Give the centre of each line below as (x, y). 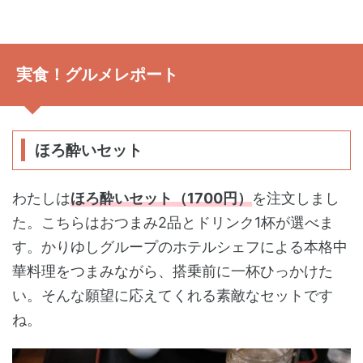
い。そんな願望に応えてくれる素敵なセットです (173, 295)
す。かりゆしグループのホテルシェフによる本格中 (180, 246)
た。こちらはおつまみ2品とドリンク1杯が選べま (173, 222)
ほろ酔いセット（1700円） (161, 198)
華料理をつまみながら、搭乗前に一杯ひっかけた (173, 271)
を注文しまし (296, 198)
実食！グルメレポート (97, 74)
